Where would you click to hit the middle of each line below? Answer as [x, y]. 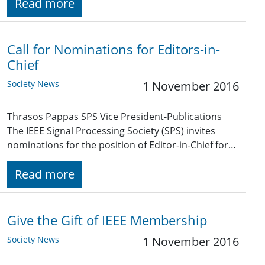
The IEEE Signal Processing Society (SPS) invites [111, 131]
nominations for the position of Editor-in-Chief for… [122, 145]
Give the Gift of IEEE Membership [107, 221]
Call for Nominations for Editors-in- [114, 50]
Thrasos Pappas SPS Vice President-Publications [114, 117]
